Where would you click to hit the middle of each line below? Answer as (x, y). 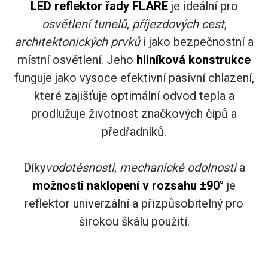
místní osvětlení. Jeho (77, 60)
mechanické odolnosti (178, 167)
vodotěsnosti (80, 167)
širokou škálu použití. (134, 221)
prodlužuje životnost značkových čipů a (134, 113)
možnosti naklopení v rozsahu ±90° (128, 185)
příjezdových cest (178, 24)
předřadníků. (134, 131)
